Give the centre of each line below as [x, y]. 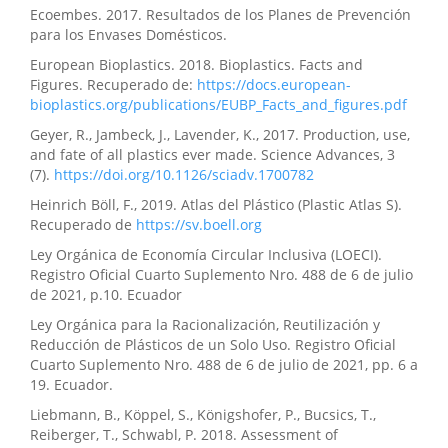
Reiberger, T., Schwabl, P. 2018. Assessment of [184, 435]
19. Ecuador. [71, 385]
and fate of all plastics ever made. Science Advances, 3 [212, 155]
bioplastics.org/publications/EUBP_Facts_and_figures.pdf [218, 105]
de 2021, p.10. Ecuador [106, 295]
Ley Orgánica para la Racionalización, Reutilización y [205, 325]
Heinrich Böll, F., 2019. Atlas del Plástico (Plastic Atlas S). [216, 205]
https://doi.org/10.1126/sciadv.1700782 [184, 175]
